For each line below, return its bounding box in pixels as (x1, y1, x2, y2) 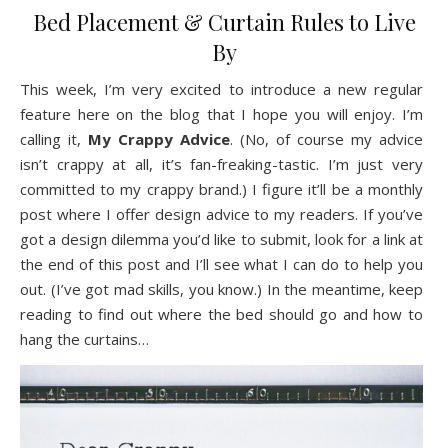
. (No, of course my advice (230, 129, 423, 149)
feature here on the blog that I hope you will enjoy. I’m (20, 104, 423, 124)
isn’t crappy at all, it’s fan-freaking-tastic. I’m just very (20, 154, 423, 174)
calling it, (20, 129, 88, 149)
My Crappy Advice (88, 129, 230, 149)
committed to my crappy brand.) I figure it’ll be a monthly (20, 179, 423, 199)
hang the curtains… (20, 329, 149, 349)
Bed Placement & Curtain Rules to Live (32, 7, 416, 37)
